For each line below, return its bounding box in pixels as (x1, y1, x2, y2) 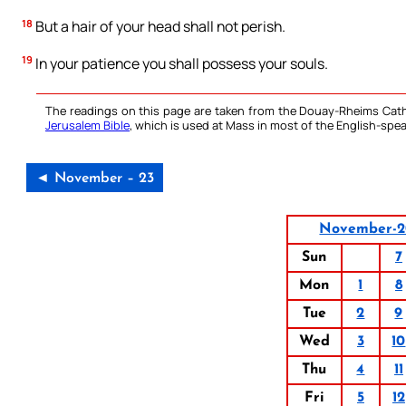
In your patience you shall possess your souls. (33, 53, 328, 74)
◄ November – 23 (35, 171, 154, 187)
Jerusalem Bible (45, 117, 130, 134)
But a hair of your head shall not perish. (33, 16, 285, 37)
